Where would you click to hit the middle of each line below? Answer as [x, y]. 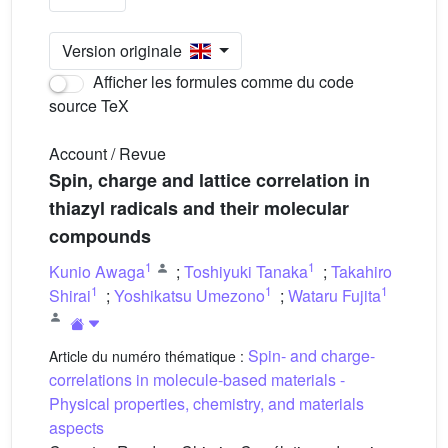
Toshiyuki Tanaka [246, 271]
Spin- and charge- [311, 355]
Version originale [126, 50]
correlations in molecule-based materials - [197, 379]
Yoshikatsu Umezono [189, 295]
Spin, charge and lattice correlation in [209, 180]
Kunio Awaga [97, 271]
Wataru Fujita [334, 295]
